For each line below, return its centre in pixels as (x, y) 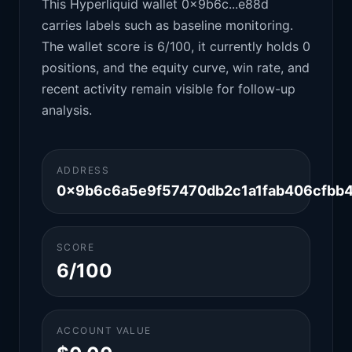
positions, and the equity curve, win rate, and (176, 68)
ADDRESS (83, 170)
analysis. (67, 110)
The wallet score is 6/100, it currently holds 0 (176, 46)
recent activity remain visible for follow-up (169, 89)
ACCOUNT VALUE (104, 330)
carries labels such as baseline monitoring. (167, 25)
